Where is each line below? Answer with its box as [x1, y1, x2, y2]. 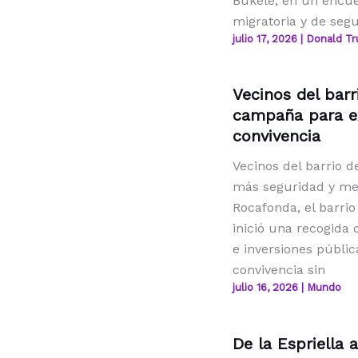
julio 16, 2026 [232, 281, 301, 294]
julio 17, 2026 [232, 32, 300, 45]
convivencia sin [232, 262, 325, 278]
